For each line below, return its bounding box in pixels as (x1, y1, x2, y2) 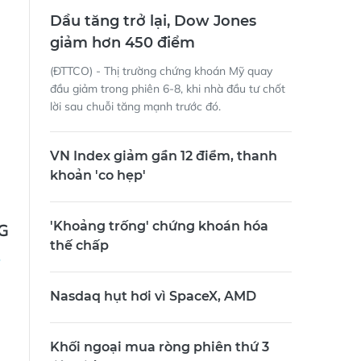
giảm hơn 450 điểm (50, 34, 195, 52)
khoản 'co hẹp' (50, 168, 146, 184)
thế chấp (50, 238, 109, 254)
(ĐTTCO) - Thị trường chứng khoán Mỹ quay (50, 64, 272, 79)
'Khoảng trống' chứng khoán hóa (50, 218, 268, 234)
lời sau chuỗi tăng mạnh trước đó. (50, 99, 224, 114)
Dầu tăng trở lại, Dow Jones (50, 12, 256, 31)
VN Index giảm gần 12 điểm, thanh (50, 148, 277, 164)
